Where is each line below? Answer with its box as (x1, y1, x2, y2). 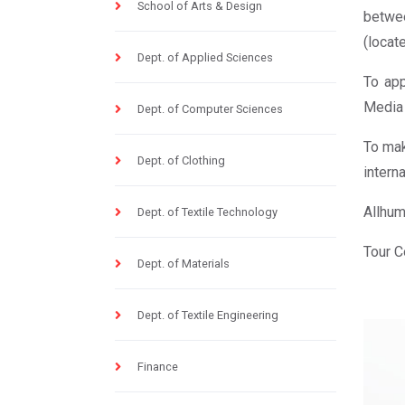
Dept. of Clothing (137, 154, 225, 167)
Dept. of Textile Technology (137, 205, 278, 219)
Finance (137, 360, 178, 373)
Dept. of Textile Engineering (137, 308, 278, 322)
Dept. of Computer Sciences (137, 102, 283, 116)
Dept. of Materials (137, 257, 230, 270)
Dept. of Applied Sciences (137, 51, 273, 64)
